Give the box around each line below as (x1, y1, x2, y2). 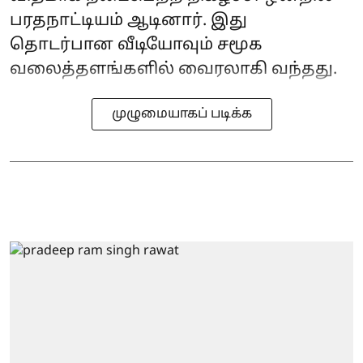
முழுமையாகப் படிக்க (111, 105, 252, 122)
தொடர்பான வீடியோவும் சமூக (10, 35, 263, 55)
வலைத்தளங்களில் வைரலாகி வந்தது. (10, 59, 337, 79)
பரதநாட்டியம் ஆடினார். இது (10, 11, 247, 31)
